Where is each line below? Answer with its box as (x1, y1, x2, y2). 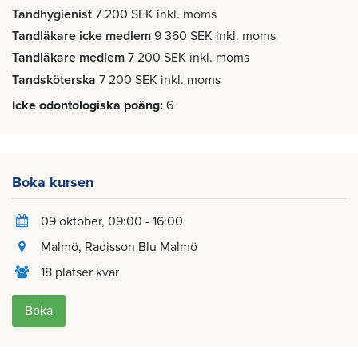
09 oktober (41, 213, 101, 229)
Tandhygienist (12, 6, 92, 22)
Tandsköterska (12, 71, 96, 88)
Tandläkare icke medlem (12, 28, 151, 45)
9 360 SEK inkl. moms (154, 28, 276, 45)
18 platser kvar (41, 264, 119, 280)
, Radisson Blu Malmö (78, 238, 197, 255)
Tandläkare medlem (12, 50, 125, 66)
